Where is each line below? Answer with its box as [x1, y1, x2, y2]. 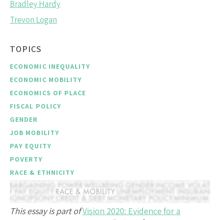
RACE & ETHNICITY [10, 167, 75, 177]
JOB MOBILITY [10, 128, 59, 137]
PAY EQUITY [10, 141, 52, 150]
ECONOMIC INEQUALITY [10, 61, 91, 71]
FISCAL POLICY [10, 101, 62, 110]
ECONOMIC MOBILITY [10, 75, 82, 84]
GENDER [10, 114, 38, 124]
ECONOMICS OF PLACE [10, 88, 86, 97]
